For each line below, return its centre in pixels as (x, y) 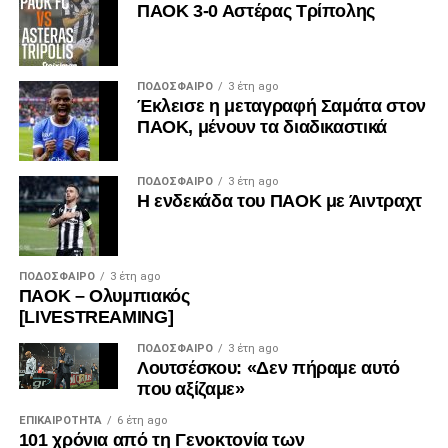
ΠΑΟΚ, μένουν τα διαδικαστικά (262, 127)
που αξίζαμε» (190, 389)
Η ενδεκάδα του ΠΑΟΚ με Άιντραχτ (279, 201)
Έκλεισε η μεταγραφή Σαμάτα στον (281, 106)
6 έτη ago (141, 421)
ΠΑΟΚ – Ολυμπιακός (104, 296)
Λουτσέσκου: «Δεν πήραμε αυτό (268, 368)
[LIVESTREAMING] (96, 317)
